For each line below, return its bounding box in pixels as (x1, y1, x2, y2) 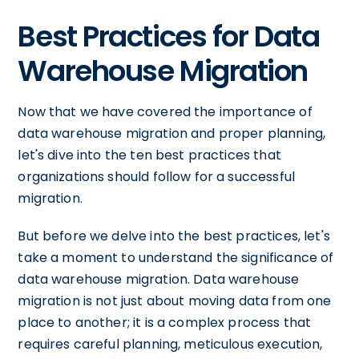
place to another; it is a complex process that (18, 313, 312, 332)
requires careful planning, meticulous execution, (18, 334, 323, 353)
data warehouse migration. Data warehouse (18, 269, 300, 288)
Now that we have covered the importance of (18, 102, 313, 121)
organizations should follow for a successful (18, 167, 295, 186)
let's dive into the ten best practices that (18, 145, 281, 164)
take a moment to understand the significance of (18, 248, 334, 267)
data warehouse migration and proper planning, (18, 123, 326, 143)
